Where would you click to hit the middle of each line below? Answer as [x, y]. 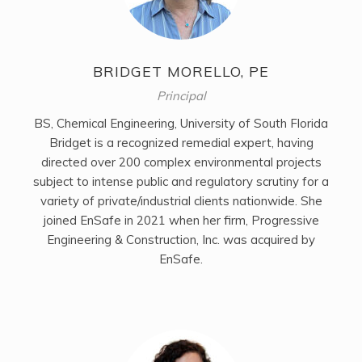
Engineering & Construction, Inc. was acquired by [181, 240]
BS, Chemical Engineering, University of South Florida [181, 124]
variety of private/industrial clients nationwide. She [181, 201]
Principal [181, 96]
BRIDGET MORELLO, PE [181, 72]
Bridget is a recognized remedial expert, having [181, 143]
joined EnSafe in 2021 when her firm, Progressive [181, 221]
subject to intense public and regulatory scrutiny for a [181, 182]
